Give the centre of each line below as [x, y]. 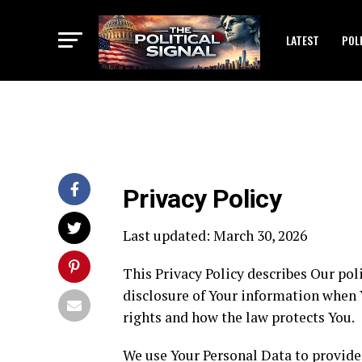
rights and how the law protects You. [239, 317]
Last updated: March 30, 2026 [215, 236]
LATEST [303, 40]
